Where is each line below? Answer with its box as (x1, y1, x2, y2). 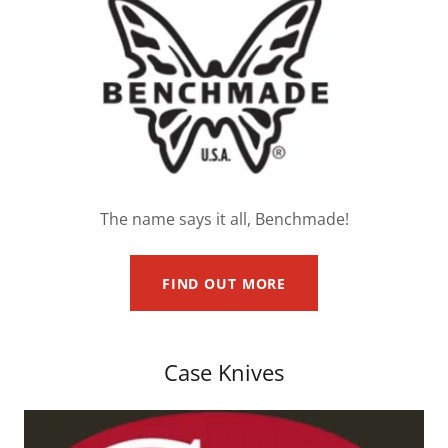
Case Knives (164, 357, 284, 387)
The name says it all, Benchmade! (99, 208, 349, 230)
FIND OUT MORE (161, 273, 287, 293)
